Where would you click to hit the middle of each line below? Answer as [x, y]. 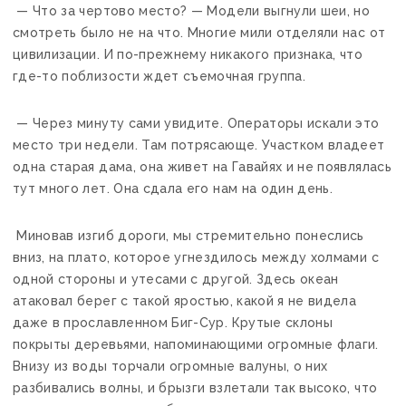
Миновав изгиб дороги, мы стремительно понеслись [188, 235]
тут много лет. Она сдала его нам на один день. [173, 188]
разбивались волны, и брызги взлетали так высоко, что [195, 387]
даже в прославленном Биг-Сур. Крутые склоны [173, 322]
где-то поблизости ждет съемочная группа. [159, 76]
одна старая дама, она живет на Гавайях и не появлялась [202, 166]
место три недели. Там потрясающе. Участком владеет [199, 145]
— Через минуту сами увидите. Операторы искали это [196, 123]
